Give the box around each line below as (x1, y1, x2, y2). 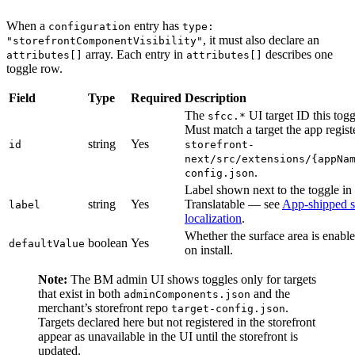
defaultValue (9, 237, 85, 250)
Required (131, 90, 181, 105)
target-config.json (171, 302, 285, 315)
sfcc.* (208, 109, 246, 122)
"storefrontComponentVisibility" (6, 34, 203, 47)
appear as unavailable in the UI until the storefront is (38, 329, 298, 343)
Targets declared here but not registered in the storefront (38, 315, 315, 329)
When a (6, 18, 48, 32)
